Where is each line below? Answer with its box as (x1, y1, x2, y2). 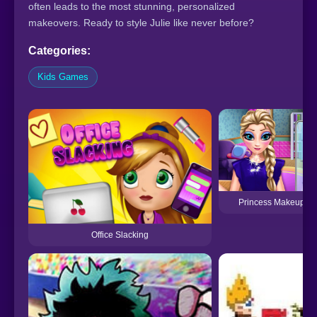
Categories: (28, 45, 91, 57)
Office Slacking (91, 230, 149, 241)
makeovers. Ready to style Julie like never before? (28, 17, 254, 29)
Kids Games (38, 71, 88, 83)
